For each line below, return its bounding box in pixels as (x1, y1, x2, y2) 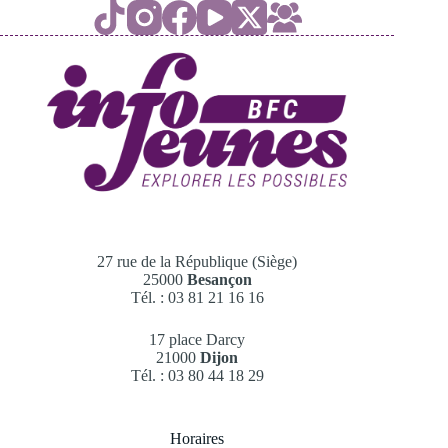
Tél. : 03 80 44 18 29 (130, 366, 264, 384)
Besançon (186, 270, 252, 288)
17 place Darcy (149, 330, 246, 348)
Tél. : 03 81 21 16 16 (130, 288, 264, 306)
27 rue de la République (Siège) (97, 252, 298, 270)
